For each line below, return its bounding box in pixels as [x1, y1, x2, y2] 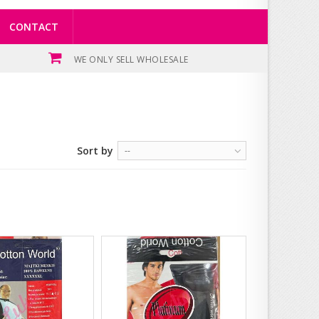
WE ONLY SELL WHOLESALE [73, 53, 189, 66]
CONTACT [9, 19, 58, 33]
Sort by [77, 143, 113, 157]
